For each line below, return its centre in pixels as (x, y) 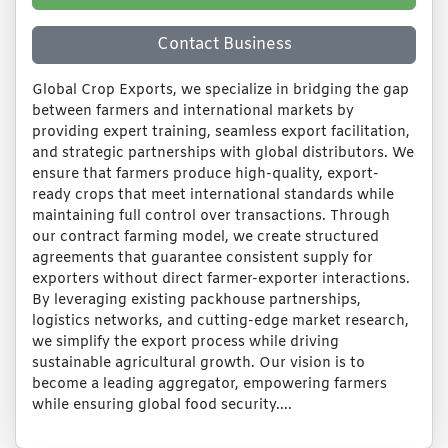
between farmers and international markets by (193, 111)
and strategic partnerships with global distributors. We (223, 153)
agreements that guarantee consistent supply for (202, 258)
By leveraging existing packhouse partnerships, (196, 300)
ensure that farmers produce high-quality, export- (205, 174)
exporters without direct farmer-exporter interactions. (221, 279)
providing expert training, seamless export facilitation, (221, 132)
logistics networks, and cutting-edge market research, (220, 321)
